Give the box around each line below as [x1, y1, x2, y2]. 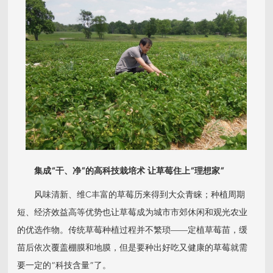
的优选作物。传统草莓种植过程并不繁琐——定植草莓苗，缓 [17, 225, 248, 235]
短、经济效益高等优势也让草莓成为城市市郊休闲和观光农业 [17, 208, 248, 217]
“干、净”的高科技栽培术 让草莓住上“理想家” [51, 166, 225, 175]
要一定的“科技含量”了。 [17, 261, 112, 270]
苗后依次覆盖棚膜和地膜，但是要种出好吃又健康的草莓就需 [17, 243, 248, 252]
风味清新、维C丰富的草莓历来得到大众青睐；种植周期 [17, 190, 246, 199]
